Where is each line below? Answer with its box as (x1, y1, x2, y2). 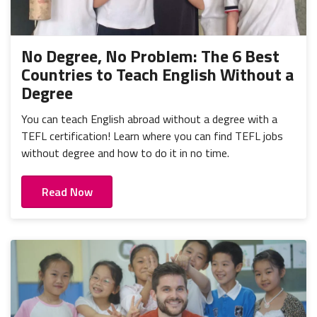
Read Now (41, 183, 93, 201)
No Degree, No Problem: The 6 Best (21, 42, 279, 69)
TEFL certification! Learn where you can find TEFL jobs (21, 127, 283, 144)
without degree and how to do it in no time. (21, 144, 229, 161)
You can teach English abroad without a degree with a (21, 110, 277, 127)
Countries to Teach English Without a (21, 61, 294, 87)
